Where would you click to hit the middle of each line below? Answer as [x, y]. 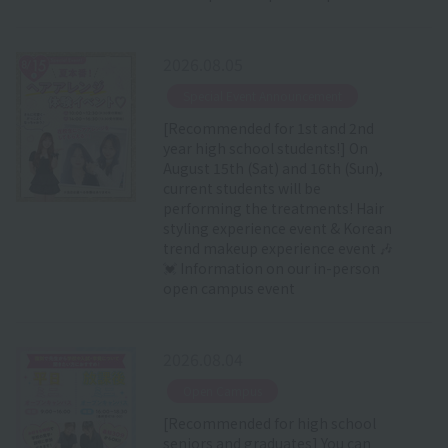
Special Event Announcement [262, 95]
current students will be [241, 187]
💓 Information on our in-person [271, 267]
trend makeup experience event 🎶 [277, 247]
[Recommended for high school [269, 422]
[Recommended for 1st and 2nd [268, 127]
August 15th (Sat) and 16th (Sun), [272, 167]
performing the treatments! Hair [273, 207]
